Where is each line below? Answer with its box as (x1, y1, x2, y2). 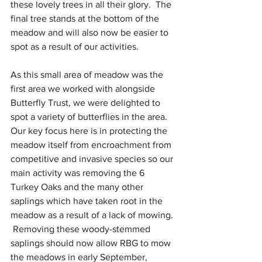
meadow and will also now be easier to (11, 27, 171, 37)
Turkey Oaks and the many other (11, 182, 146, 192)
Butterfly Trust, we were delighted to (11, 98, 163, 108)
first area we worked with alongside (11, 84, 157, 94)
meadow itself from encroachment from (11, 140, 174, 150)
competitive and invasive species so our (11, 154, 175, 164)
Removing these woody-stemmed (11, 224, 153, 234)
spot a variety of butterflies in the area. (11, 112, 172, 122)
